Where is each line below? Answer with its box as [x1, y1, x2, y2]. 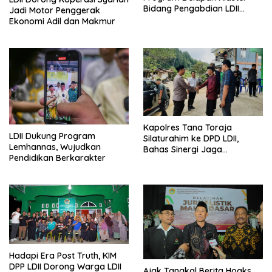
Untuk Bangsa [143, 13, 200, 25]
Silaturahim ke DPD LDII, [143, 132, 239, 144]
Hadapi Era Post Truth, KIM [9, 250, 117, 262]
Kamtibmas [143, 154, 190, 166]
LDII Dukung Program [9, 130, 95, 141]
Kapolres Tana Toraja [143, 121, 232, 133]
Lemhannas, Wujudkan [9, 141, 101, 152]
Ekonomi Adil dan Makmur [9, 15, 115, 27]
